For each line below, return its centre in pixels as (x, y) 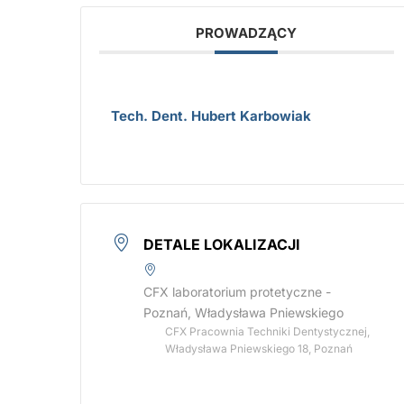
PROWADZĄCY (247, 33)
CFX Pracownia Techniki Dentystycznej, (267, 331)
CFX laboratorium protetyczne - (237, 292)
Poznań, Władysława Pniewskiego (243, 312)
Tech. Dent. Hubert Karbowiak (211, 116)
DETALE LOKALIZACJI (222, 244)
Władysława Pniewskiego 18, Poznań (259, 349)
